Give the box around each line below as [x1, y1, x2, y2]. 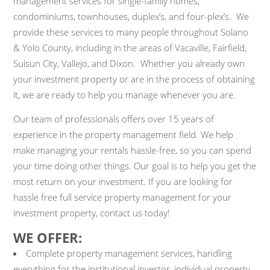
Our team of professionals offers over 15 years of [13, 113, 215, 125]
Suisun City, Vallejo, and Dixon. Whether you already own [13, 57, 245, 69]
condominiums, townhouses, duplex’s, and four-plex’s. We [13, 10, 250, 22]
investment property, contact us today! [13, 207, 171, 219]
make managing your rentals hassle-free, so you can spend [13, 144, 252, 157]
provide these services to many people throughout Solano [13, 25, 249, 38]
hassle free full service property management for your [13, 191, 232, 204]
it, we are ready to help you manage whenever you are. [13, 88, 236, 101]
